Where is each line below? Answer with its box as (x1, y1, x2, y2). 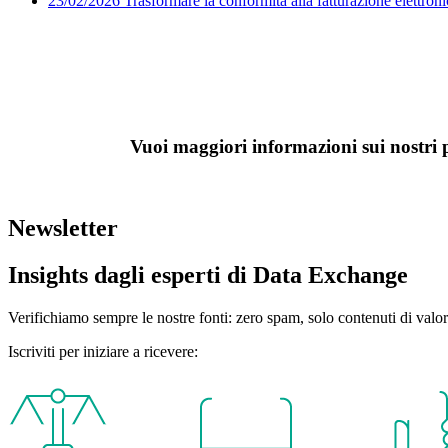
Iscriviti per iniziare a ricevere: (8, 342, 198, 360)
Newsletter (8, 214, 118, 241)
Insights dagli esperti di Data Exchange (8, 261, 408, 288)
